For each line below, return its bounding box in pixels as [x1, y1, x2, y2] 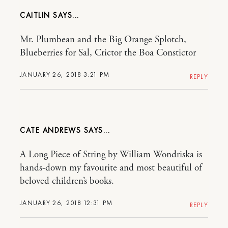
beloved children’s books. [20, 175, 114, 187]
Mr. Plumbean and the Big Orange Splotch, [20, 33, 186, 46]
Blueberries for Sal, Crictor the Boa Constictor [20, 46, 196, 59]
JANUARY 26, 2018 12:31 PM [20, 198, 113, 207]
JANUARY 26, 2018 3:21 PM [20, 70, 110, 79]
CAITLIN [20, 10, 53, 20]
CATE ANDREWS [20, 125, 81, 135]
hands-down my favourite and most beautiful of [20, 161, 202, 174]
